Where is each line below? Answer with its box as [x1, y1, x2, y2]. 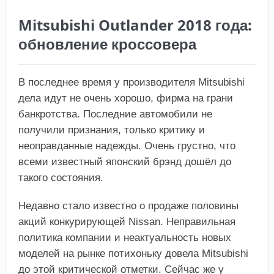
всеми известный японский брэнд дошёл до [18, 155, 231, 168]
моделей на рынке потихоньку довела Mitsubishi [18, 247, 248, 259]
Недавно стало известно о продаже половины [18, 199, 239, 212]
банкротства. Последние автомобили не [18, 108, 212, 120]
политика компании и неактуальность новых [18, 231, 231, 243]
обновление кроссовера [18, 33, 196, 54]
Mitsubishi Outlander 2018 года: [18, 14, 252, 35]
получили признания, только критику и [18, 124, 205, 136]
